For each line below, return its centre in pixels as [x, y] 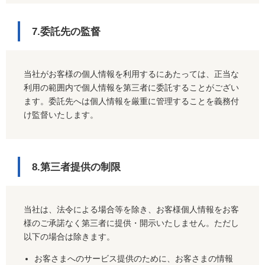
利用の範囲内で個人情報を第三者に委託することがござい [131, 88]
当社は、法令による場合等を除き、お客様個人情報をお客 [131, 210]
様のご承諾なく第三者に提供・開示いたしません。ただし [131, 223]
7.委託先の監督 [66, 32]
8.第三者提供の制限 [76, 167]
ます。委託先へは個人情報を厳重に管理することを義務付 [131, 101]
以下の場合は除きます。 [69, 237]
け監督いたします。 [61, 115]
